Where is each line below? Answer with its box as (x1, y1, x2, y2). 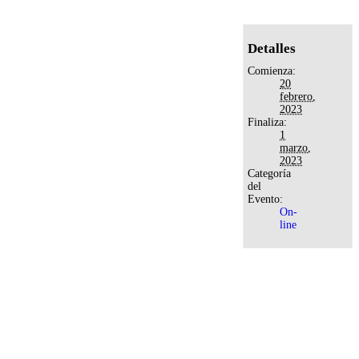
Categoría (248, 167, 292, 180)
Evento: (248, 193, 284, 206)
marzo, (280, 142, 312, 155)
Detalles (248, 41, 296, 57)
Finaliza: (248, 116, 288, 129)
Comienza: (248, 65, 296, 78)
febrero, (280, 91, 317, 103)
